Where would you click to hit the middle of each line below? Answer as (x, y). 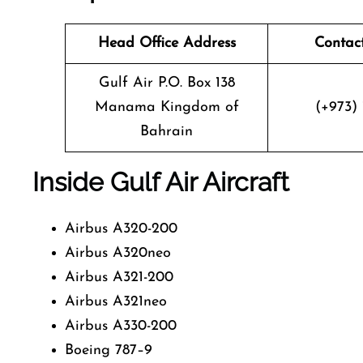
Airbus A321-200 (119, 278)
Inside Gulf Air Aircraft (161, 182)
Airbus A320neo (118, 253)
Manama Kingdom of (167, 107)
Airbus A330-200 (121, 326)
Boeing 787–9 (109, 350)
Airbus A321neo (116, 302)
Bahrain (167, 132)
